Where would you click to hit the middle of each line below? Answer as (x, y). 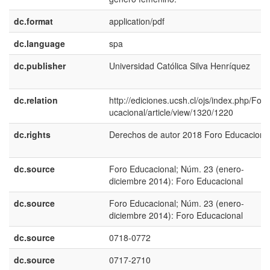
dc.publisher (40, 66)
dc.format (33, 21)
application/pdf (137, 21)
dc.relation (36, 100)
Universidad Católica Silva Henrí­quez (180, 66)
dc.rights (32, 134)
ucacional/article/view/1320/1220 (171, 112)
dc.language (39, 43)
